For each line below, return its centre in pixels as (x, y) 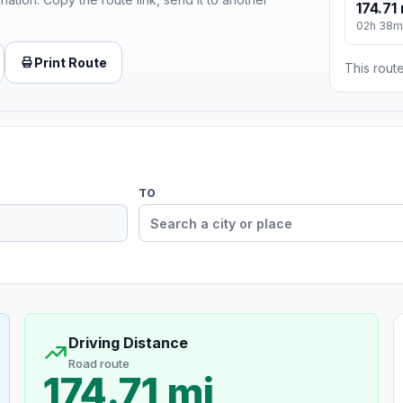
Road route (99, 364)
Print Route (71, 62)
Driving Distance (128, 343)
